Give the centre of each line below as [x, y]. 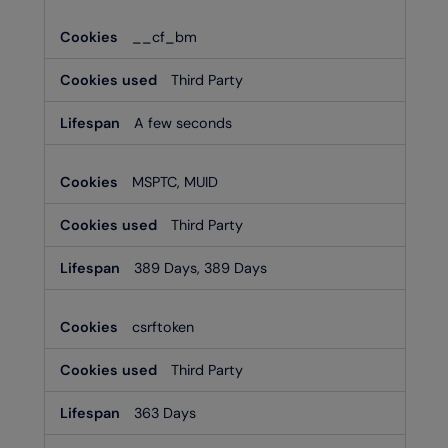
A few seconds [183, 122]
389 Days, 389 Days [200, 267]
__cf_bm [164, 36]
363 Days [165, 412]
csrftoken [163, 326]
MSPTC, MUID [175, 181]
